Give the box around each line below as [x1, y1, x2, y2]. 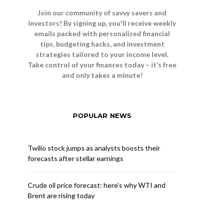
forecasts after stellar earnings [28, 154, 123, 163]
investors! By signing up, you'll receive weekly [28, 19, 176, 27]
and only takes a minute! [61, 71, 143, 79]
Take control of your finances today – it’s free [28, 60, 176, 69]
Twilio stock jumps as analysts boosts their [28, 144, 160, 152]
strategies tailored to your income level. [36, 50, 168, 58]
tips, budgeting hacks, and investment [40, 40, 165, 48]
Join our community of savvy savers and [38, 8, 166, 17]
